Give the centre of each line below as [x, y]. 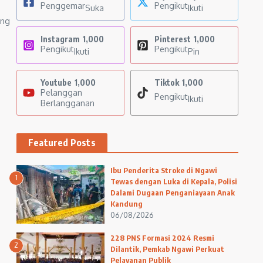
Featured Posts [62, 143]
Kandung [127, 204]
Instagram [60, 39]
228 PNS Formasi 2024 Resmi [162, 238]
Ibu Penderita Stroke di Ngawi [164, 170]
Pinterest [173, 39]
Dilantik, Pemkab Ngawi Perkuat [167, 249]
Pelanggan [61, 92]
